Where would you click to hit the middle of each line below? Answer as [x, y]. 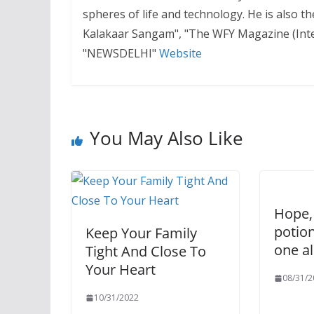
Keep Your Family [141, 233]
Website [180, 53]
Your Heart [121, 270]
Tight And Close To [146, 252]
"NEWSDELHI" [121, 53]
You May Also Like [166, 138]
